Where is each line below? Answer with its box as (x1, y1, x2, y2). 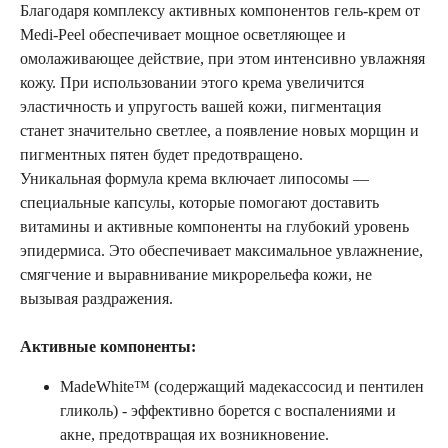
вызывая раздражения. (20, 289, 173, 307)
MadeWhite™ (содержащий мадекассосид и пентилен (60, 377, 424, 395)
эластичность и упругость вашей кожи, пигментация (20, 97, 381, 115)
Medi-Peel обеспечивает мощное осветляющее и (20, 25, 346, 43)
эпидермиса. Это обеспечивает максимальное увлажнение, (20, 241, 423, 259)
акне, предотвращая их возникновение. (60, 425, 329, 443)
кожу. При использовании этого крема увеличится (20, 73, 364, 91)
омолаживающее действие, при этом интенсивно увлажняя (20, 49, 425, 67)
